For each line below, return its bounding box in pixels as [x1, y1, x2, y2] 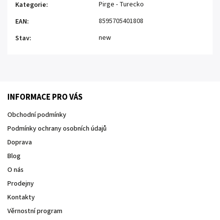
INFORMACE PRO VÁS [7, 91, 82, 103]
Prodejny [7, 178, 34, 189]
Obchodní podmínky [7, 110, 66, 120]
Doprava [7, 137, 32, 147]
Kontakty [7, 192, 35, 202]
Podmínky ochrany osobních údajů [7, 123, 107, 134]
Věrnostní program [7, 206, 62, 216]
